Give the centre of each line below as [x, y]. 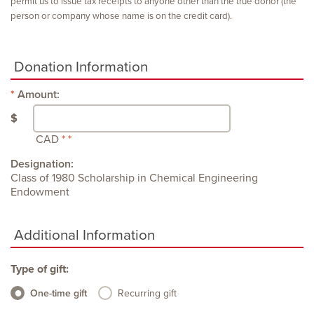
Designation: [42, 164]
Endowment [40, 192]
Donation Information [81, 67]
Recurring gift [147, 293]
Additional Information [84, 235]
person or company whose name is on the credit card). [121, 16]
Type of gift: [40, 269]
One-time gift [59, 293]
